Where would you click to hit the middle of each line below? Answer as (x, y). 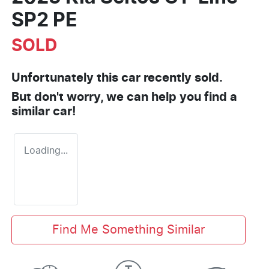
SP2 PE (44, 20)
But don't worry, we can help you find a (124, 97)
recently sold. (182, 78)
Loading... (46, 150)
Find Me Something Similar (128, 230)
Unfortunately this (66, 78)
